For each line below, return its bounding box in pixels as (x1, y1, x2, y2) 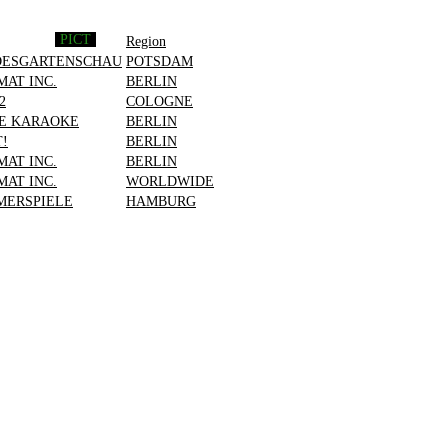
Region (126, 33, 166, 49)
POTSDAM (126, 53, 193, 69)
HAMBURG (126, 193, 196, 209)
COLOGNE (126, 93, 193, 109)
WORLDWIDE (126, 173, 214, 189)
